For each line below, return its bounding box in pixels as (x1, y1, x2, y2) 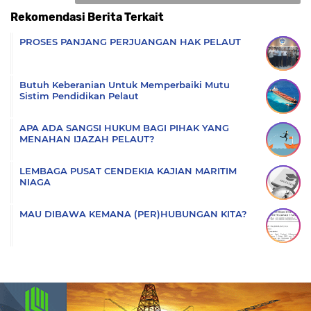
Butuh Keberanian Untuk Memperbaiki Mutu (19, 78, 230, 90)
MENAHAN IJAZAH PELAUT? (19, 133, 155, 144)
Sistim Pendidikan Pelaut (19, 90, 139, 101)
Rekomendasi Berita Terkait (10, 10, 164, 24)
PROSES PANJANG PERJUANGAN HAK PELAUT (19, 35, 241, 47)
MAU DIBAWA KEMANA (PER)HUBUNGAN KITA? (19, 208, 247, 219)
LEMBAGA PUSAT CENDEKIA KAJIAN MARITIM (19, 165, 237, 176)
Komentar (167, 16, 211, 27)
